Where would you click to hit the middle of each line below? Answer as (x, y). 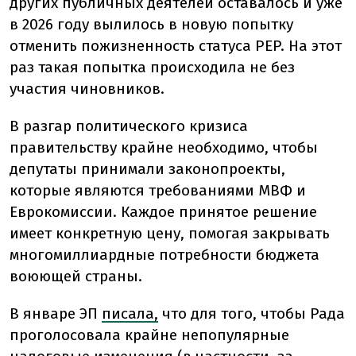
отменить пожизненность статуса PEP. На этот (176, 46)
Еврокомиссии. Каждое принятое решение (163, 212)
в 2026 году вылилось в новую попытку (151, 25)
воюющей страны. (76, 277)
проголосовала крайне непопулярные (149, 335)
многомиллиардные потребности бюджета (164, 255)
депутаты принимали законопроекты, (147, 169)
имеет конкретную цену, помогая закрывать (170, 234)
